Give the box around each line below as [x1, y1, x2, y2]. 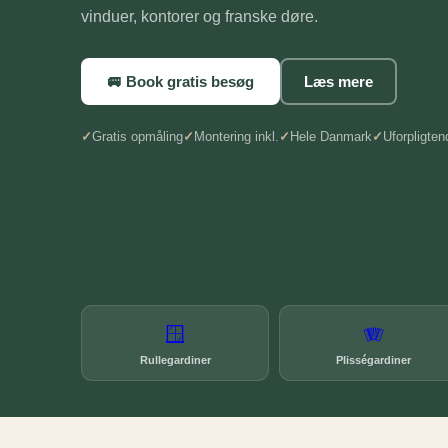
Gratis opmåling [91, 128, 183, 144]
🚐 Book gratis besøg [106, 72, 254, 90]
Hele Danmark [289, 128, 372, 144]
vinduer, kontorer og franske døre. [80, 7, 318, 25]
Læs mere [303, 72, 373, 90]
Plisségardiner [336, 354, 412, 366]
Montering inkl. [193, 128, 279, 144]
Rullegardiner [139, 354, 211, 366]
